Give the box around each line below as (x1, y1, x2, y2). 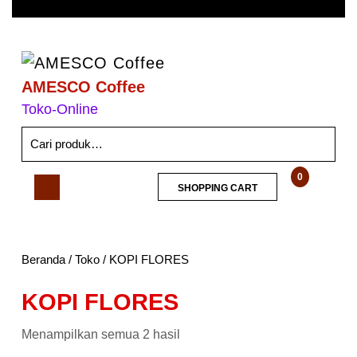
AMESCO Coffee (22, 77, 145, 96)
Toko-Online (22, 100, 98, 117)
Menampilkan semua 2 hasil (22, 327, 180, 341)
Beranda (22, 252, 65, 266)
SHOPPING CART (178, 182, 258, 194)
